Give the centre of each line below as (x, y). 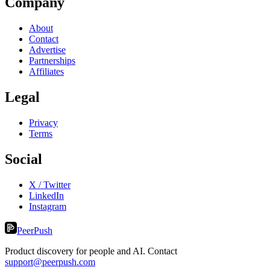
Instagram (48, 206)
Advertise (47, 50)
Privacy (43, 123)
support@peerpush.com (50, 262)
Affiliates (46, 72)
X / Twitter (50, 184)
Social (24, 159)
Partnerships (52, 61)
